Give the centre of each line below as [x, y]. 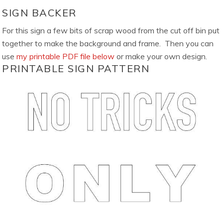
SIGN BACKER [39, 12]
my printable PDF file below [66, 56]
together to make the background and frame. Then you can [108, 43]
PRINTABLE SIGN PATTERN [76, 68]
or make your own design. [161, 56]
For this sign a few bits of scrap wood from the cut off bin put [111, 30]
